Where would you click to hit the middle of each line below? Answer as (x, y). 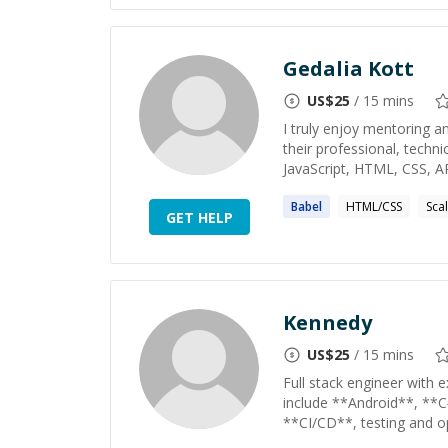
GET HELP (199, 217)
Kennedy (327, 322)
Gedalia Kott (348, 68)
